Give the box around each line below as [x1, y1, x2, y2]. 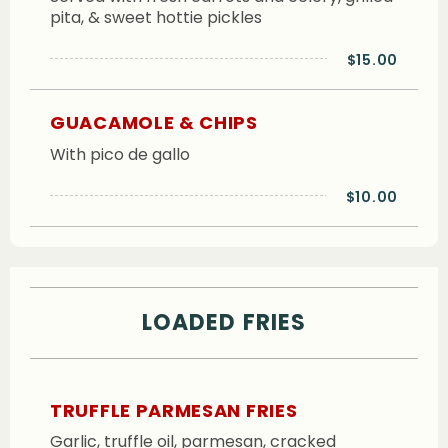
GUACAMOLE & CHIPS [50, 109, 258, 135]
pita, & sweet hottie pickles [50, 6, 262, 30]
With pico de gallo [50, 143, 190, 167]
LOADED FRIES [141, 307, 307, 339]
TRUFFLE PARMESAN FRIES [50, 398, 298, 424]
